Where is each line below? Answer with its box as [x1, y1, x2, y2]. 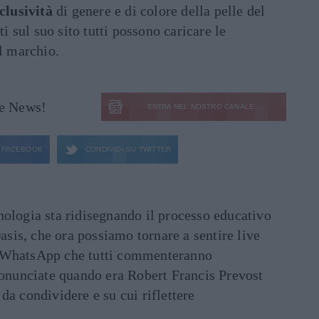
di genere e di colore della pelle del [52, 2, 266, 19]
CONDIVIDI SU [85, 145, 137, 153]
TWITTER [136, 145, 172, 153]
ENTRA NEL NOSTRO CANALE [147, 102, 255, 110]
